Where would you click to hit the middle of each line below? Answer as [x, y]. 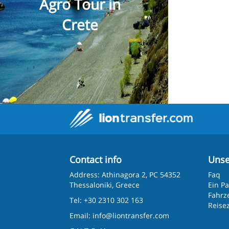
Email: [81, 215]
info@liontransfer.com [131, 215]
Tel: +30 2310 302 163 [106, 200]
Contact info [95, 159]
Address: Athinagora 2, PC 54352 [125, 175]
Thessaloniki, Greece [104, 185]
